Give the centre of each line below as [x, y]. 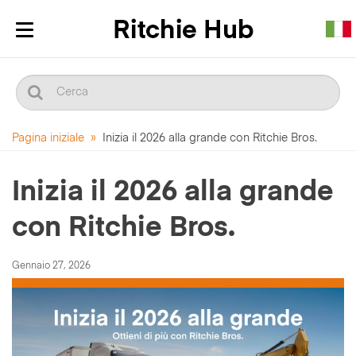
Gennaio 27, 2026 [51, 266]
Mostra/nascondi [73, 40]
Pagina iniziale [48, 138]
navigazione [59, 64]
